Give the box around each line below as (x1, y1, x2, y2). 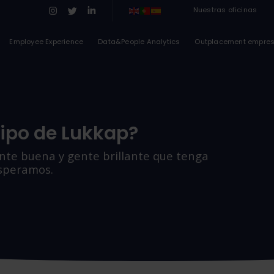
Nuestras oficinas (193, 4, 257, 15)
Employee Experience (9, 36, 84, 46)
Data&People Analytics (98, 36, 180, 46)
